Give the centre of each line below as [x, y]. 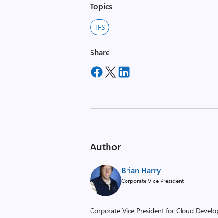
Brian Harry [141, 170]
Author [106, 146]
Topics [101, 6]
